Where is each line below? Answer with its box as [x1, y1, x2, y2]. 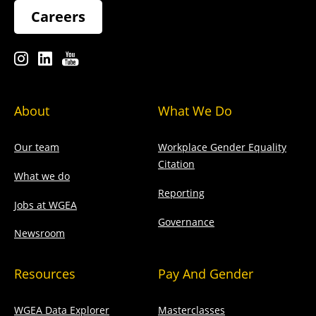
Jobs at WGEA [14, 197, 77, 212]
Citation [158, 157, 195, 171]
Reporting [158, 186, 205, 200]
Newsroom [14, 226, 65, 241]
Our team [14, 140, 59, 154]
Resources [14, 265, 75, 283]
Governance [158, 214, 214, 229]
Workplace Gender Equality [158, 140, 286, 154]
